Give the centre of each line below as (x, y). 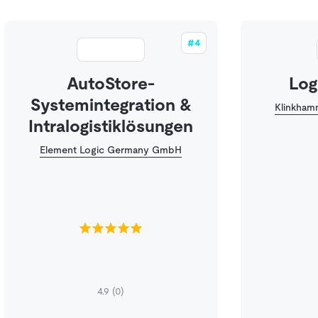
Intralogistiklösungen (111, 126)
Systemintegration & (111, 105)
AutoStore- (111, 83)
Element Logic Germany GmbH (111, 150)
